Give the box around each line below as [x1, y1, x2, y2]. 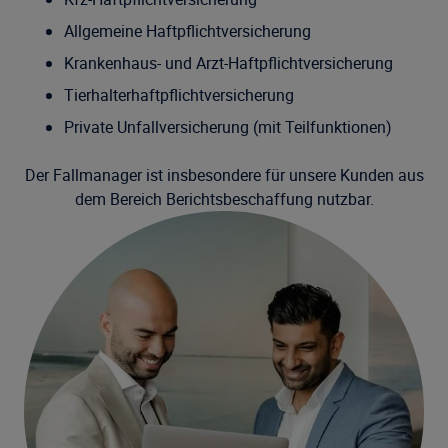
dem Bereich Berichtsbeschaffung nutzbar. [74, 188, 374, 210]
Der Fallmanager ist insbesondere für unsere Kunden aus [24, 164, 424, 186]
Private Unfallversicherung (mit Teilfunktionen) [64, 116, 392, 138]
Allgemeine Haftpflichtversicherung [64, 20, 311, 42]
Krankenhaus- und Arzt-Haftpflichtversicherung [64, 52, 393, 74]
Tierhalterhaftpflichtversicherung [64, 84, 294, 106]
